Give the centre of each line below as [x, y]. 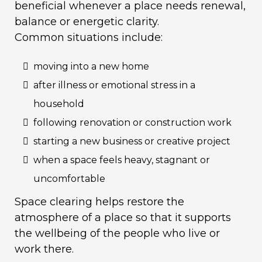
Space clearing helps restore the [99, 202]
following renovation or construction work [132, 123]
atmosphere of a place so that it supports [123, 218]
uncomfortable [69, 179]
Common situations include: [89, 37]
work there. [44, 249]
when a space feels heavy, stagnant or [122, 160]
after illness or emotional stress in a [114, 85]
